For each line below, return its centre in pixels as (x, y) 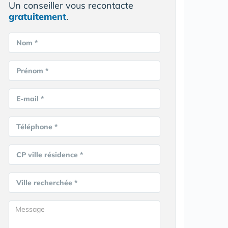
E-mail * (30, 99)
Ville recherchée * (47, 183)
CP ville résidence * (50, 155)
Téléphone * (37, 127)
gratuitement (37, 17)
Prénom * (32, 71)
